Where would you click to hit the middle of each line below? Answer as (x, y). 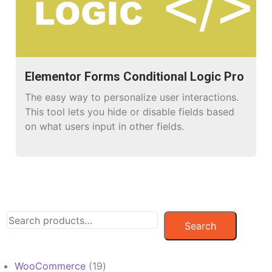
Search (201, 226)
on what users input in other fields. (105, 127)
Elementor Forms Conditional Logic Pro (135, 77)
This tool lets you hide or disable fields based (130, 112)
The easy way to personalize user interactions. (132, 97)
